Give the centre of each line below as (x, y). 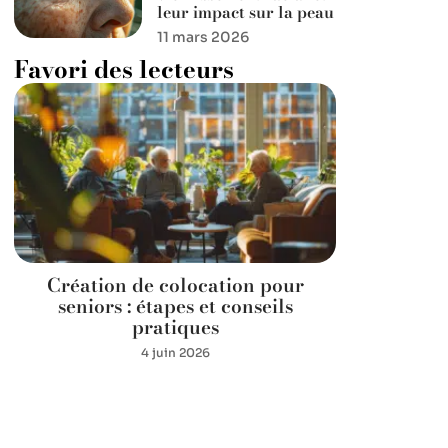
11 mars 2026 (203, 37)
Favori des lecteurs (124, 69)
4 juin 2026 (175, 353)
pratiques (175, 328)
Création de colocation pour (175, 286)
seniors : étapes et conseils (175, 307)
